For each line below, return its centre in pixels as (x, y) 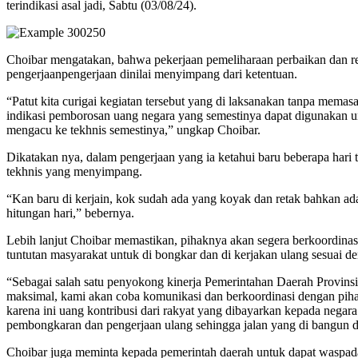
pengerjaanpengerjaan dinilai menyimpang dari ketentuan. (152, 74)
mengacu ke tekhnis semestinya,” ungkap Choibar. (133, 130)
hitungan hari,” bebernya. (70, 213)
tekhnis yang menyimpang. (74, 172)
